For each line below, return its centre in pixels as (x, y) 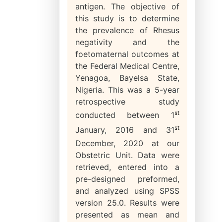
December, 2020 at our (127, 143)
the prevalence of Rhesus (127, 30)
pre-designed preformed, (127, 179)
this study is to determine (127, 18)
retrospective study (127, 102)
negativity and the (127, 42)
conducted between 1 (125, 115)
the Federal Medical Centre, (127, 66)
